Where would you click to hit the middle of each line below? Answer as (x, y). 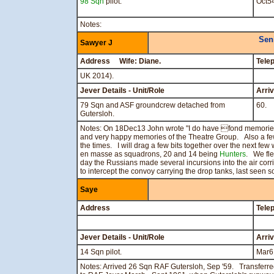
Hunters (233, 154)
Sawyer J (96, 43)
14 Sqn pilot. (101, 252)
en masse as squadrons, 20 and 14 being (150, 154)
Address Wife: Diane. (120, 61)
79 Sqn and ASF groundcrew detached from (153, 105)
